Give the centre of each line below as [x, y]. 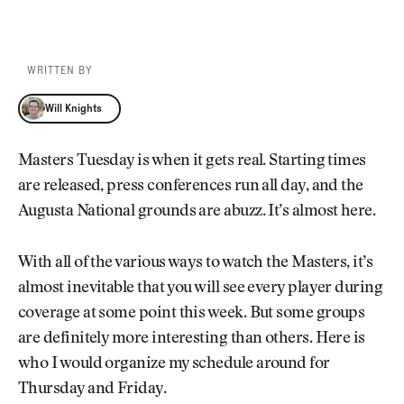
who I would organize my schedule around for [174, 364]
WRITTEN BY [60, 70]
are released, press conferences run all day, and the [191, 187]
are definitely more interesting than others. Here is [192, 339]
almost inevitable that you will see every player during [201, 288]
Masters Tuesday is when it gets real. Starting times [192, 162]
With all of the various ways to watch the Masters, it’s [196, 263]
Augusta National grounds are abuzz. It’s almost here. [197, 212]
